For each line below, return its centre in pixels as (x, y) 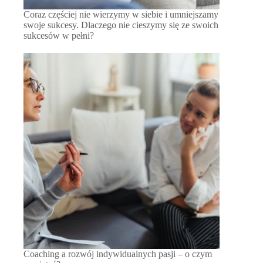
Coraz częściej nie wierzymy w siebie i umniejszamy (121, 14)
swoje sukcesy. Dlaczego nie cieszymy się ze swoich (121, 25)
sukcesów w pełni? (59, 35)
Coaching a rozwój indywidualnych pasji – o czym (118, 254)
